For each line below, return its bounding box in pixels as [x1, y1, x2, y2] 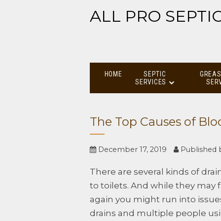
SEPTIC [144, 70, 166, 78]
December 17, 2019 [96, 145, 167, 154]
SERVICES [135, 77, 166, 86]
